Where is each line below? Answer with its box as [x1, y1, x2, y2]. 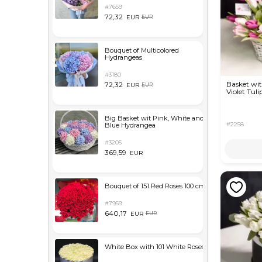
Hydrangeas [104, 53, 142, 61]
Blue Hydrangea [104, 121, 156, 129]
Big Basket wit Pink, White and [104, 114, 204, 122]
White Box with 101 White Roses [104, 243, 205, 251]
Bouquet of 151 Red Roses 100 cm [104, 182, 205, 190]
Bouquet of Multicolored [104, 46, 179, 54]
